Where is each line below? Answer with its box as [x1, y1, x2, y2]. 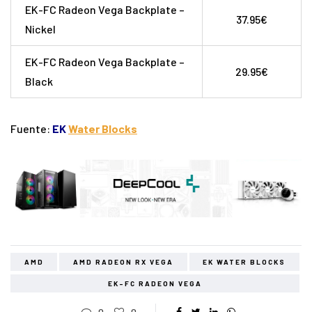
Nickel [25, 22, 56, 36]
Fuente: [10, 122, 52, 136]
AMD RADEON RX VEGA [72, 257, 173, 266]
